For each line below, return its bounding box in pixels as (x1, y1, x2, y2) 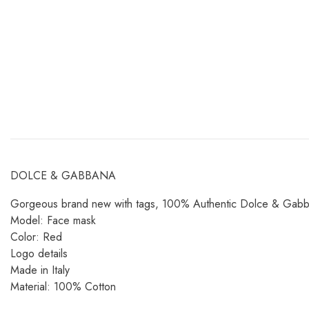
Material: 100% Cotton (10, 278, 116, 295)
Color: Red (10, 228, 62, 245)
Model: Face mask (10, 212, 96, 228)
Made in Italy (10, 261, 70, 278)
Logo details (10, 245, 68, 261)
